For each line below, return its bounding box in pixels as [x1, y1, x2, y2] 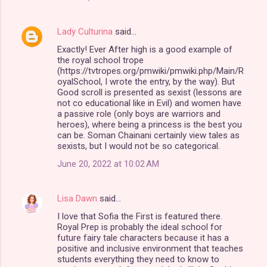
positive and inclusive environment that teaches [57, 243, 243, 254]
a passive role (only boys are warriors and [57, 108, 221, 119]
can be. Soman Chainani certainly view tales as [57, 129, 240, 141]
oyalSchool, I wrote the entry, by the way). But [57, 76, 235, 87]
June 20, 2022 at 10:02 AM [57, 158, 159, 169]
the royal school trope [57, 54, 144, 66]
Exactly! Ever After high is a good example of [57, 44, 232, 55]
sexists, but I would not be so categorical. [57, 140, 220, 151]
